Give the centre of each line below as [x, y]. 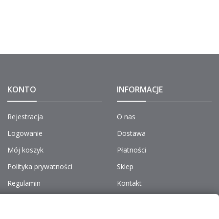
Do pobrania [27, 199]
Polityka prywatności [40, 166]
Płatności [131, 150]
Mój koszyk [25, 150]
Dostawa [131, 133]
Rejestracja [25, 116]
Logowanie [25, 133]
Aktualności [135, 199]
